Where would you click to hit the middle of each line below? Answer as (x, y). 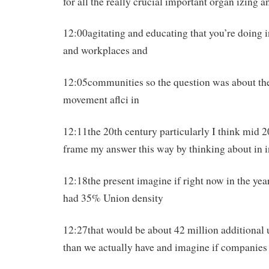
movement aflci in (101, 100)
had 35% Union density (113, 198)
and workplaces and (105, 50)
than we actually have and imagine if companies (165, 247)
